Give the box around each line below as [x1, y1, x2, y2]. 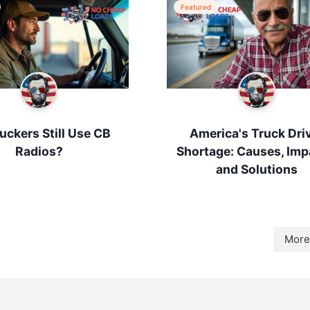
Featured [181, 3, 212, 12]
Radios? [15, 144, 63, 159]
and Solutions [216, 162, 298, 177]
